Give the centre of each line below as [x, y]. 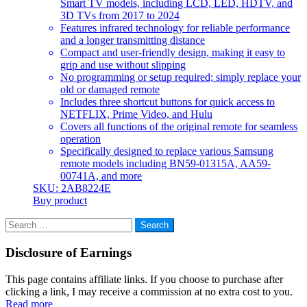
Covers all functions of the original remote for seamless [179, 127]
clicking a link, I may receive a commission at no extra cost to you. [149, 291]
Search [20, 223]
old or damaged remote [110, 90]
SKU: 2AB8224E [72, 188]
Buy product [60, 201]
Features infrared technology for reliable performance [175, 28]
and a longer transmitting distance [133, 40]
